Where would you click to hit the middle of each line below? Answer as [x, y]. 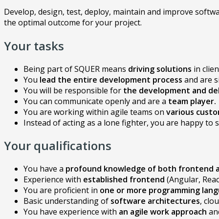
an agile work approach [164, 212]
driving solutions [160, 69]
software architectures [155, 201]
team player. [192, 101]
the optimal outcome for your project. [73, 22]
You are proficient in [62, 190]
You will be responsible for [73, 90]
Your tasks [34, 45]
